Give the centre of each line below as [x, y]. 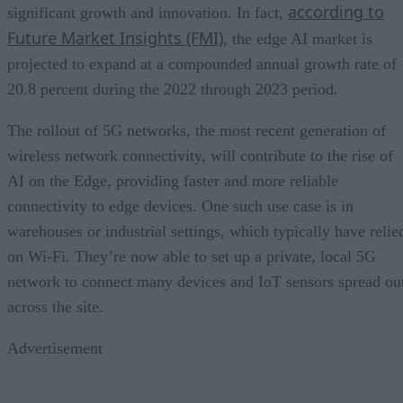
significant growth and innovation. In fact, [148, 12]
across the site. [55, 306]
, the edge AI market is [298, 38]
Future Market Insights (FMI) [115, 37]
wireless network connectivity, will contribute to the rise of [200, 155]
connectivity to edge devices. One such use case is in [180, 206]
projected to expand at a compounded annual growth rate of [202, 63]
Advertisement [55, 348]
